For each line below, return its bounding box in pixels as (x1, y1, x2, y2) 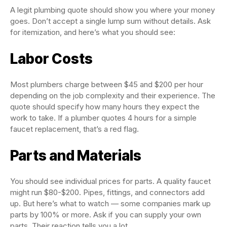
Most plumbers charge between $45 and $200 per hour (10, 80, 203, 89)
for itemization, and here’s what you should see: (10, 27, 175, 37)
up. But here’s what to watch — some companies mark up (10, 199, 211, 208)
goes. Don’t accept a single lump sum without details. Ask (10, 16, 211, 26)
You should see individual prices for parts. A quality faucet (10, 176, 211, 186)
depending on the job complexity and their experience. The (10, 91, 215, 100)
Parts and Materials (10, 147, 141, 164)
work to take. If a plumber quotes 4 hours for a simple (10, 113, 197, 123)
